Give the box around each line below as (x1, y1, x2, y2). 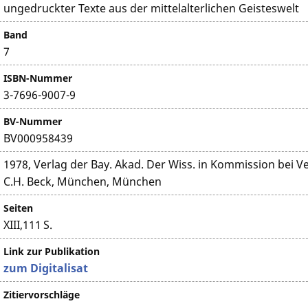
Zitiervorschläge (3, 288, 80, 301)
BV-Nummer (3, 115, 63, 128)
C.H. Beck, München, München (3, 174, 162, 189)
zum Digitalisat (3, 261, 89, 276)
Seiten (3, 201, 34, 214)
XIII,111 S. (3, 217, 53, 232)
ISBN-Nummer (3, 71, 73, 85)
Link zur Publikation (3, 245, 100, 258)
